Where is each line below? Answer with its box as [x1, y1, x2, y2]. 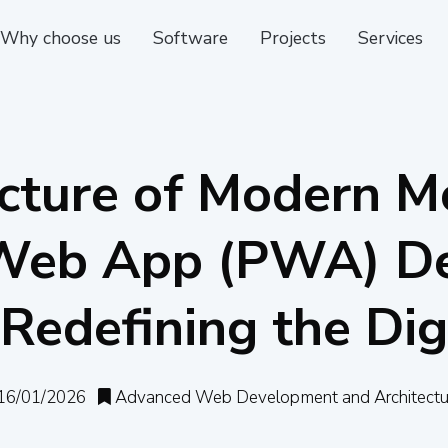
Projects [259, 26, 326, 50]
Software [152, 26, 228, 50]
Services [357, 26, 423, 50]
